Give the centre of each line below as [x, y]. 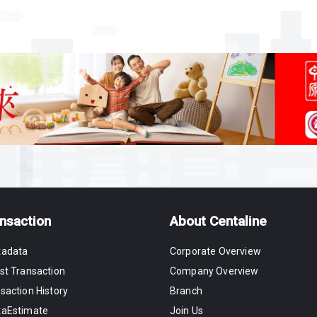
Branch [186, 291]
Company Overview [214, 271]
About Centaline [218, 221]
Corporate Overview [215, 252]
